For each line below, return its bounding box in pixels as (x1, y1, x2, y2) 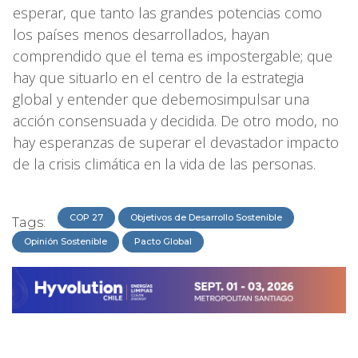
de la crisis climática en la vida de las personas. (13, 153, 316, 173)
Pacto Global (134, 235, 192, 247)
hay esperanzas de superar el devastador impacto (13, 132, 339, 152)
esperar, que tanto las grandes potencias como (13, 2, 322, 22)
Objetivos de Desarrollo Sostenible (130, 211, 282, 223)
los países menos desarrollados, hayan (13, 24, 269, 44)
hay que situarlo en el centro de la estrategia (13, 67, 304, 87)
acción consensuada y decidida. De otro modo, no (13, 110, 339, 130)
